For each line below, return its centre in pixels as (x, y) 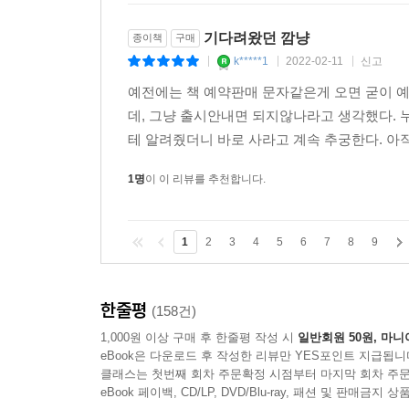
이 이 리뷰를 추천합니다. (205, 178)
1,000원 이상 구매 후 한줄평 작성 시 (199, 337)
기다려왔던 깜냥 (257, 37)
